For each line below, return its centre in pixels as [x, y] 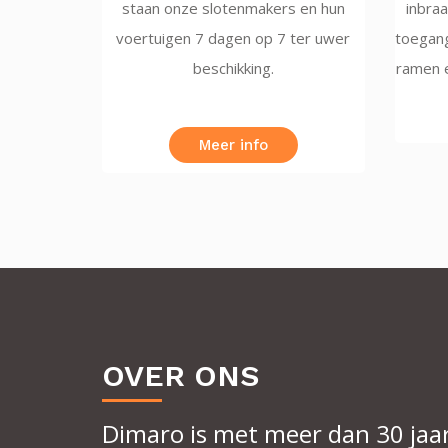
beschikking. [233, 68]
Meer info [233, 145]
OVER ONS [180, 375]
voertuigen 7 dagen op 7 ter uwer [233, 38]
